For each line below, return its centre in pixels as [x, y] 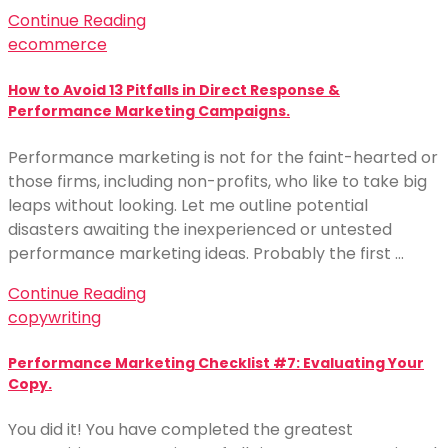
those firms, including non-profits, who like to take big [217, 181]
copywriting [54, 317]
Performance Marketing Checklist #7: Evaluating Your [216, 362]
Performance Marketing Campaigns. [149, 111]
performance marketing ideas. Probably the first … [206, 253]
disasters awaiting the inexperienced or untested [200, 229]
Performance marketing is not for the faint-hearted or [223, 157]
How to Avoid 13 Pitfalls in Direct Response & [174, 90]
